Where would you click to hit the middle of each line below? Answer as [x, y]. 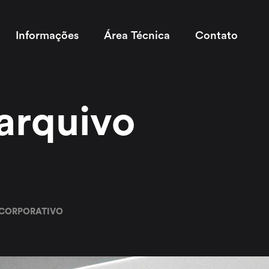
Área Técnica [137, 35]
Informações [47, 35]
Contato [216, 35]
